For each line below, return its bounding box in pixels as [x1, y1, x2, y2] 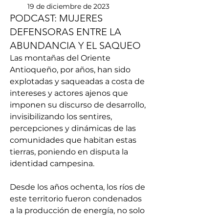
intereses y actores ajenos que [10, 88, 128, 98]
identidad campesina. [10, 159, 94, 168]
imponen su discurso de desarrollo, [10, 100, 146, 109]
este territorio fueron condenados [10, 194, 142, 203]
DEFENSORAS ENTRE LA [10, 26, 121, 38]
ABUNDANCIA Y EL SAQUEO [10, 40, 141, 51]
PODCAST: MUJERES [10, 12, 103, 24]
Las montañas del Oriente [10, 53, 110, 63]
